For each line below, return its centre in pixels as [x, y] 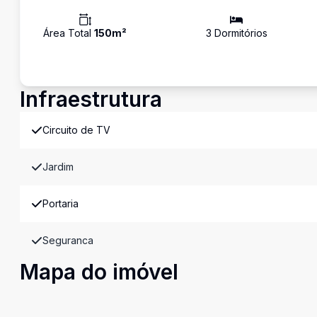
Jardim [58, 167]
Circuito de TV [76, 130]
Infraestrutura [91, 99]
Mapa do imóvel [99, 272]
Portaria [60, 203]
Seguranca [68, 240]
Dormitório [237, 33]
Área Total [69, 33]
